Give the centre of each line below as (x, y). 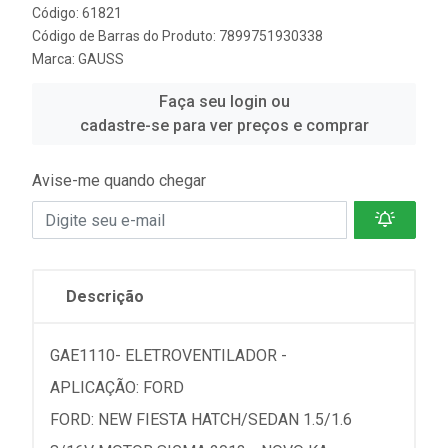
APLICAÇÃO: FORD (117, 387)
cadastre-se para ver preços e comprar (224, 125)
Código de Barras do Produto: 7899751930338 (177, 36)
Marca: (55, 59)
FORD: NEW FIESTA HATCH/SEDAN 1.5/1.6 (201, 419)
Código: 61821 (77, 13)
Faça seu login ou (224, 101)
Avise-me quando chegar (119, 180)
